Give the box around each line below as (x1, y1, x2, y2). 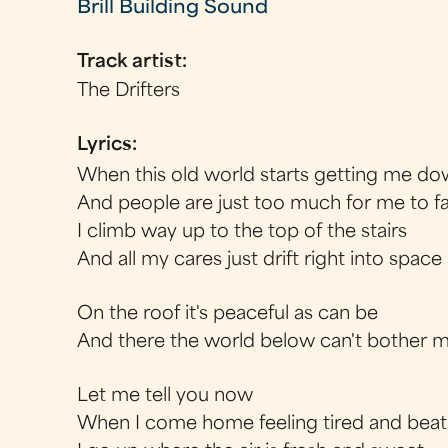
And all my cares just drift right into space (77, 251, 443, 269)
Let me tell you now (77, 388, 254, 405)
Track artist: (77, 53, 193, 71)
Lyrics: (77, 137, 143, 154)
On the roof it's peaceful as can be (77, 305, 379, 323)
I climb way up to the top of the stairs (77, 223, 408, 241)
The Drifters (77, 83, 181, 100)
